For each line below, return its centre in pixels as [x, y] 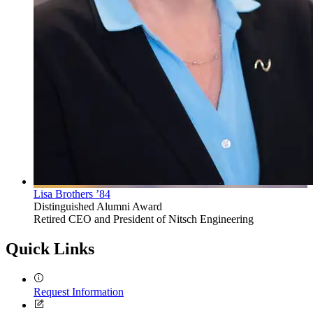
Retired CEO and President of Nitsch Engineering [144, 219]
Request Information [79, 291]
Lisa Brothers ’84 [72, 194]
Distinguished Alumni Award [98, 206]
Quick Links [50, 248]
